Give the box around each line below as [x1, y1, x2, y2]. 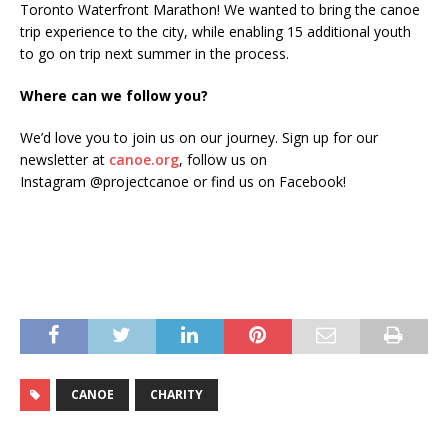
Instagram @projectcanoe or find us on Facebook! [20, 171, 346, 191]
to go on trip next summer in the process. [20, 43, 289, 63]
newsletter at [20, 149, 109, 169]
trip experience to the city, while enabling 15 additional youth [20, 21, 411, 41]
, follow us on [179, 149, 267, 169]
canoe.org [109, 149, 179, 169]
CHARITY [150, 385, 203, 403]
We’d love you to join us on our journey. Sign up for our [20, 127, 378, 147]
